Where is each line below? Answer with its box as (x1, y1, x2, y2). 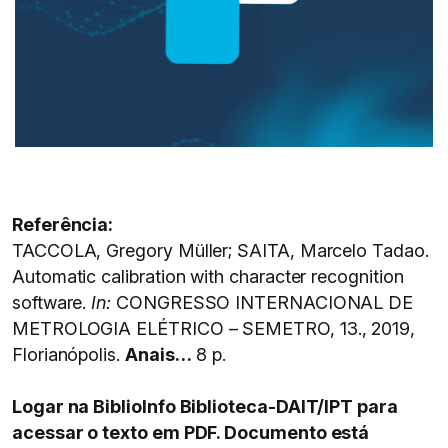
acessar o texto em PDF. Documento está (12, 422, 370, 443)
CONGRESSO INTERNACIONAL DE (111, 292, 414, 313)
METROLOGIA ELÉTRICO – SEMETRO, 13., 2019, (12, 318, 416, 339)
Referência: (12, 214, 114, 235)
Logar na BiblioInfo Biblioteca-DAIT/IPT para (12, 396, 398, 417)
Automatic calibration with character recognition (12, 266, 404, 287)
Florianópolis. (12, 344, 125, 365)
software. (12, 292, 92, 313)
